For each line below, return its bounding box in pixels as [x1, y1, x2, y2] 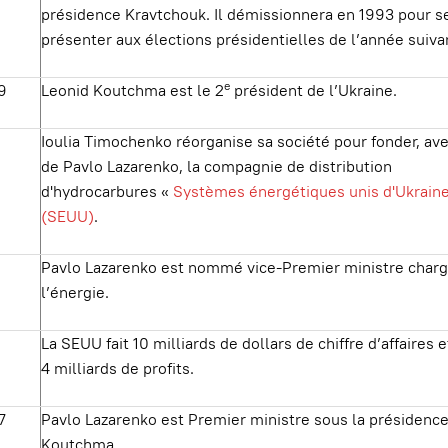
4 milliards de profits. [40, 358, 194, 379]
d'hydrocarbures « [40, 181, 173, 202]
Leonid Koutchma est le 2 [40, 80, 224, 101]
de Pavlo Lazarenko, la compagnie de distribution [40, 156, 392, 177]
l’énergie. [40, 282, 109, 303]
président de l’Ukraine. [229, 80, 397, 101]
